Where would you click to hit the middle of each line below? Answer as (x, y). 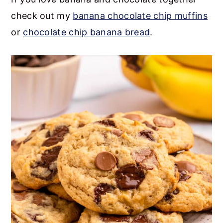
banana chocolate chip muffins (140, 15)
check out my (42, 15)
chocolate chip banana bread (87, 32)
